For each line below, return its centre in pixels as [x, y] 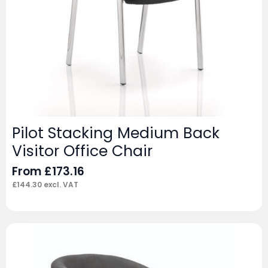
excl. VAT [60, 185]
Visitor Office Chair [82, 151]
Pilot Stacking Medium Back [116, 133]
